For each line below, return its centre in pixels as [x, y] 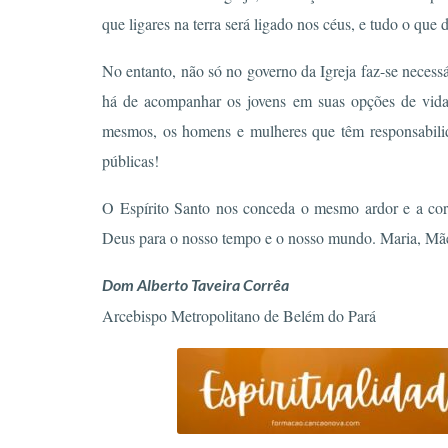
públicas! [130, 160]
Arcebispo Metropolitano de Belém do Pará [239, 315]
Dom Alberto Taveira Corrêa [195, 285]
